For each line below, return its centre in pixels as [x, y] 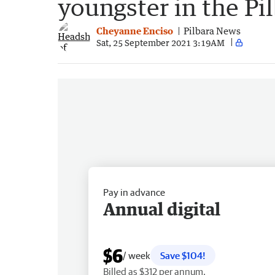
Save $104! [183, 255]
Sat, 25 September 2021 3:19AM [161, 42]
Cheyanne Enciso [135, 31]
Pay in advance [134, 192]
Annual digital [162, 208]
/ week [137, 255]
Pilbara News [212, 31]
